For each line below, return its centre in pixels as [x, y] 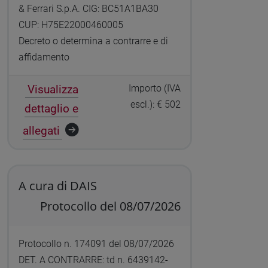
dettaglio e [51, 109]
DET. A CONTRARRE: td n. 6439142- [93, 260]
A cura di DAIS [57, 186]
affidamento [44, 57]
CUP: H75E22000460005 [71, 25]
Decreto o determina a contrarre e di [93, 41]
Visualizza [53, 90]
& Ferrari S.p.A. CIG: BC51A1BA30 [88, 9]
